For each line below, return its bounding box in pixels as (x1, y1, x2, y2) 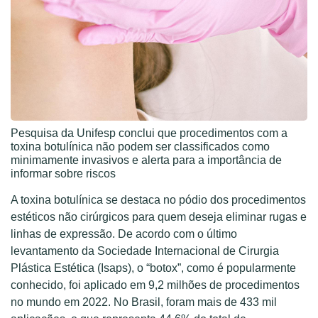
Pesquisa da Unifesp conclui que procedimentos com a (11, 126, 287, 139)
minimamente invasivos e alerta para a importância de (11, 153, 282, 166)
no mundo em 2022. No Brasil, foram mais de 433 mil (11, 295, 277, 308)
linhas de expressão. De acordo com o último (11, 227, 237, 240)
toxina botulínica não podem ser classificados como (11, 140, 270, 153)
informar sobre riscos (11, 167, 116, 180)
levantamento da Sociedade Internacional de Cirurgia (11, 244, 279, 257)
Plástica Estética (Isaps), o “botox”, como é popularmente (11, 261, 296, 274)
